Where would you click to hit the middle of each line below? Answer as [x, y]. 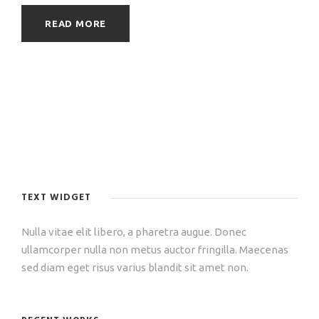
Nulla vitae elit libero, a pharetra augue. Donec [134, 232]
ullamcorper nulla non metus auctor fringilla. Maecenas [155, 250]
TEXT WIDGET [56, 198]
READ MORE [76, 24]
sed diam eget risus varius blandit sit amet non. [135, 268]
